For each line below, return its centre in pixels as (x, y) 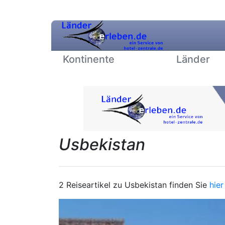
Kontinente (89, 59)
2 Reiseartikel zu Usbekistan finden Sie (134, 185)
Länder (193, 59)
